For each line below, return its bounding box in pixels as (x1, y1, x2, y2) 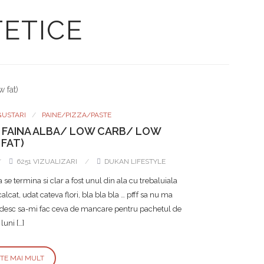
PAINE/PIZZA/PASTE (41, 111, 111, 119)
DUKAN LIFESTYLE (103, 157, 166, 166)
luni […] (1, 219, 24, 227)
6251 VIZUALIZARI (15, 157, 79, 166)
